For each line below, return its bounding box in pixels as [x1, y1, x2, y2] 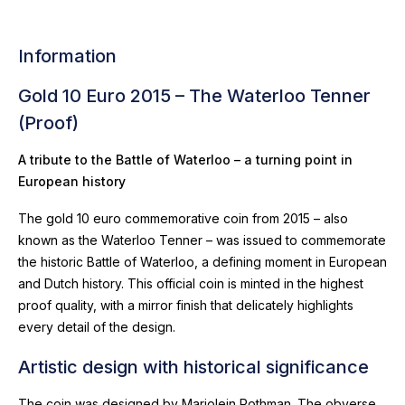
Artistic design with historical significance [18, 355, 373, 378]
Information [18, 44, 117, 67]
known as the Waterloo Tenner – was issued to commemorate [18, 231, 386, 248]
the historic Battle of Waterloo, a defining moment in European [18, 253, 387, 269]
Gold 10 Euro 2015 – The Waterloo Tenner [18, 84, 371, 107]
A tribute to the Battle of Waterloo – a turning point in [18, 151, 353, 167]
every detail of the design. [18, 318, 179, 334]
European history [18, 173, 129, 189]
